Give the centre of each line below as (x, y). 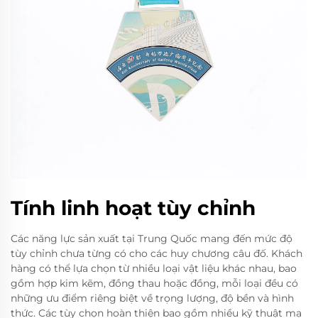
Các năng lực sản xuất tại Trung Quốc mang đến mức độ (152, 239)
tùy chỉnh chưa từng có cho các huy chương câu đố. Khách (157, 254)
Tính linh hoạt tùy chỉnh (133, 208)
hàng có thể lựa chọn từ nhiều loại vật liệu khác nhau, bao (154, 269)
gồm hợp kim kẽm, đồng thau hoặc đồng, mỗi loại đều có (154, 284)
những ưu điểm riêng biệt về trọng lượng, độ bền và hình (152, 298)
